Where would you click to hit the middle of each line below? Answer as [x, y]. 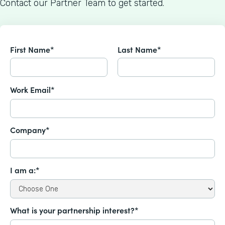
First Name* [32, 49]
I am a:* [25, 170]
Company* [30, 130]
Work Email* [32, 90]
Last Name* [139, 49]
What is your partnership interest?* [74, 210]
